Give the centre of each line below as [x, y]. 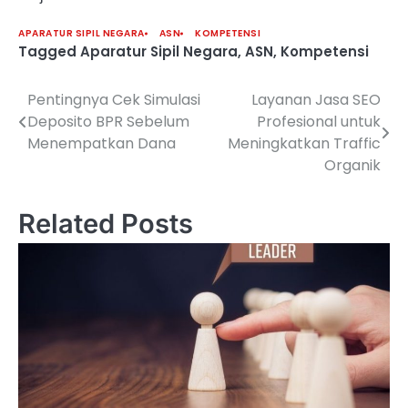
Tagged [49, 52]
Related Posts [106, 224]
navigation [74, 138]
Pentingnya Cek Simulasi [114, 100]
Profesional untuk [319, 122]
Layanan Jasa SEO [316, 100]
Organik [352, 166]
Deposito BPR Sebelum [108, 122]
